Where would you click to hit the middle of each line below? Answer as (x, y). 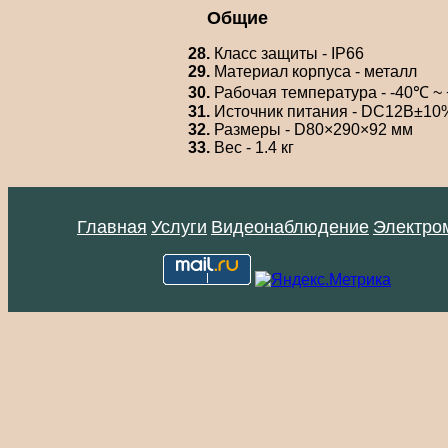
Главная (112, 227)
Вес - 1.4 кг (252, 148)
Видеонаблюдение (290, 227)
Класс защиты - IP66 (287, 54)
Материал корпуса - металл (313, 72)
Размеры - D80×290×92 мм (311, 130)
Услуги (179, 227)
